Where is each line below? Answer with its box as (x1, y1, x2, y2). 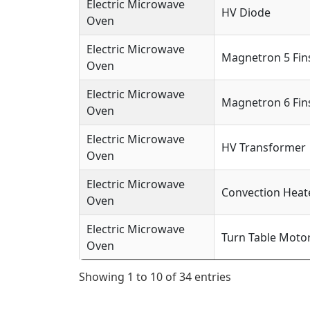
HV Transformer (221, 139, 306, 155)
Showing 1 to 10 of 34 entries (79, 268, 231, 284)
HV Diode (221, 4, 271, 20)
